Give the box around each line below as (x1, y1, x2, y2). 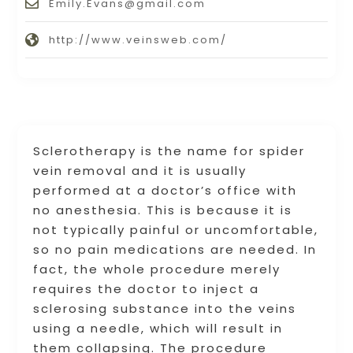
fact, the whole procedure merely (33, 261, 281, 278)
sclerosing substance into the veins (33, 300, 297, 318)
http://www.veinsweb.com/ (49, 32, 228, 48)
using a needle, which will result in (33, 320, 284, 337)
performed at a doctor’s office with (33, 182, 298, 199)
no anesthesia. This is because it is (33, 202, 293, 219)
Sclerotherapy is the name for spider (33, 143, 306, 160)
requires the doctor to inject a (33, 281, 260, 298)
